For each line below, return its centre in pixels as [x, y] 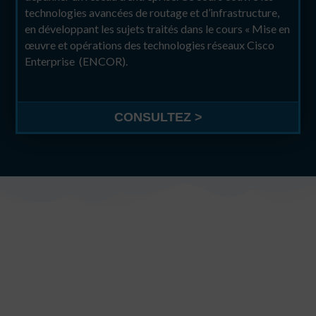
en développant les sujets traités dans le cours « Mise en [158, 28]
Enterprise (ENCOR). [77, 61]
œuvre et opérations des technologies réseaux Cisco [150, 44]
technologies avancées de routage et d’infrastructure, [152, 12]
